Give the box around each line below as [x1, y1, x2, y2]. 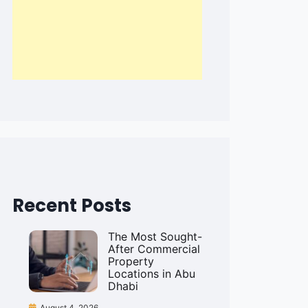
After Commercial [108, 242, 200, 256]
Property [108, 254, 154, 268]
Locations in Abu [108, 267, 195, 280]
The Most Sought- [108, 230, 202, 243]
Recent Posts [12, 193, 131, 218]
